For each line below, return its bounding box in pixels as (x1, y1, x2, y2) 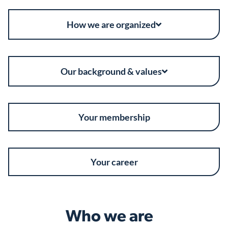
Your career (90, 156, 138, 168)
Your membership (78, 111, 150, 123)
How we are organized (67, 19, 156, 31)
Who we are (65, 209, 153, 226)
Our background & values (61, 66, 162, 77)
